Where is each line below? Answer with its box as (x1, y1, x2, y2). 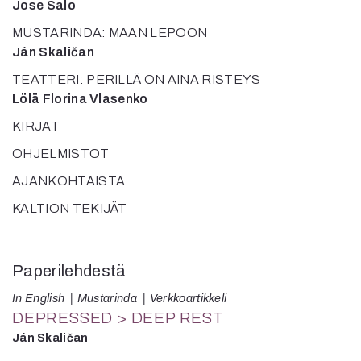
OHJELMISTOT (12, 146, 110, 160)
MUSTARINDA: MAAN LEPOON (12, 25, 208, 39)
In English (12, 291, 65, 305)
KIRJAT (12, 118, 60, 133)
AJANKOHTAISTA (12, 173, 126, 188)
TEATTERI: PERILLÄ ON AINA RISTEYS (12, 72, 261, 86)
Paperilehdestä (12, 261, 127, 280)
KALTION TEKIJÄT (12, 201, 127, 215)
